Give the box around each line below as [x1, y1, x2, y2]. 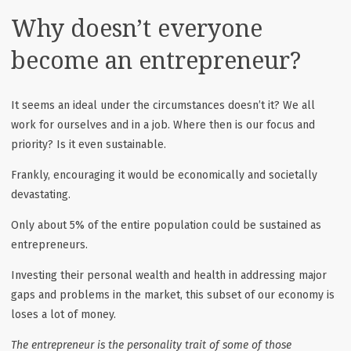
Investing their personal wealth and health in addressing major [11, 268, 327, 282]
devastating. [11, 187, 71, 201]
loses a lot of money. [11, 307, 116, 321]
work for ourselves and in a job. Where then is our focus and [11, 118, 315, 132]
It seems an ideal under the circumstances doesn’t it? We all [11, 98, 315, 112]
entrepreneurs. [11, 237, 88, 251]
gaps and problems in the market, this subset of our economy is [11, 288, 335, 302]
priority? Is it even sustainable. [11, 137, 166, 151]
